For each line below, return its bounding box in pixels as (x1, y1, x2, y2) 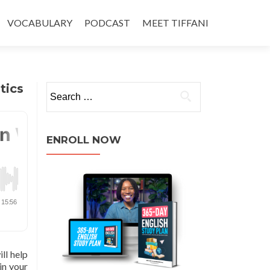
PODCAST (84, 17, 130, 28)
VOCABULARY (7, 17, 72, 28)
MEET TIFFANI (142, 17, 209, 28)
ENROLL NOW (46, 134, 121, 146)
